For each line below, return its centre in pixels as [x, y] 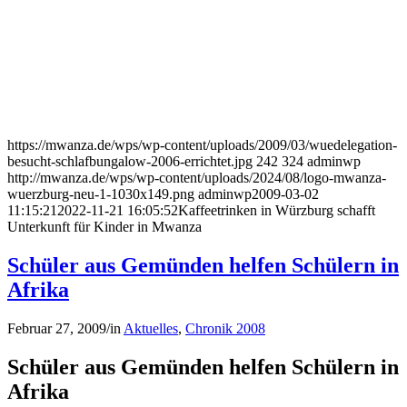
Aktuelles [151, 329]
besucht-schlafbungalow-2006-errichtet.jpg [130, 162]
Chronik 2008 [225, 329]
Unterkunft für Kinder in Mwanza [104, 227]
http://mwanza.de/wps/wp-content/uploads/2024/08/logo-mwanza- [197, 178]
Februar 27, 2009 [57, 329]
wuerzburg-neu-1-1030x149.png [101, 194]
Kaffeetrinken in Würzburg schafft [277, 211]
